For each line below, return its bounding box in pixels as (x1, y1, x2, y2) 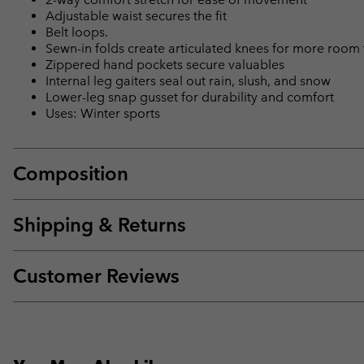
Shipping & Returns (13, 213, 186, 237)
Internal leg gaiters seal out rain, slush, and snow (45, 73, 331, 89)
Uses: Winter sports (45, 106, 160, 122)
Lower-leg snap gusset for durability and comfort (45, 89, 334, 106)
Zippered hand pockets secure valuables (45, 57, 284, 73)
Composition (13, 162, 128, 186)
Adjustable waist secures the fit (45, 8, 227, 24)
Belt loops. (45, 24, 108, 41)
